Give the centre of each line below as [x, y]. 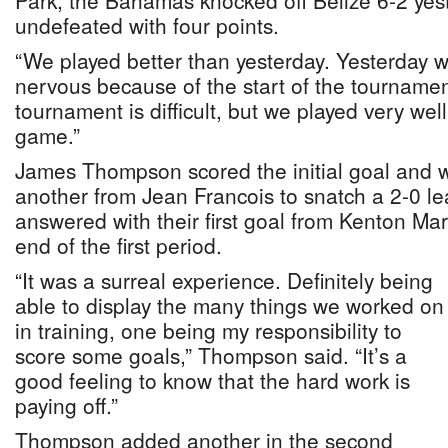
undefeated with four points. [147, 25]
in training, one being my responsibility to [208, 330]
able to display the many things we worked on [229, 305]
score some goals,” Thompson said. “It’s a [211, 355]
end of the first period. [118, 245]
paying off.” [66, 405]
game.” [47, 135]
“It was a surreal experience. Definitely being [224, 280]
